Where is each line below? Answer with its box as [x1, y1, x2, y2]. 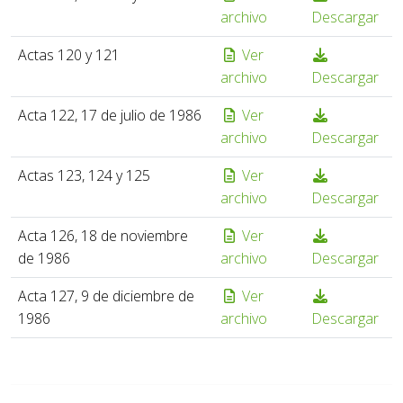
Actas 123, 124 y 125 [18, 165, 150, 185]
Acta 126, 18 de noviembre [18, 225, 188, 246]
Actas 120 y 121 [18, 44, 120, 65]
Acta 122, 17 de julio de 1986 [18, 104, 201, 125]
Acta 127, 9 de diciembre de [18, 285, 194, 306]
